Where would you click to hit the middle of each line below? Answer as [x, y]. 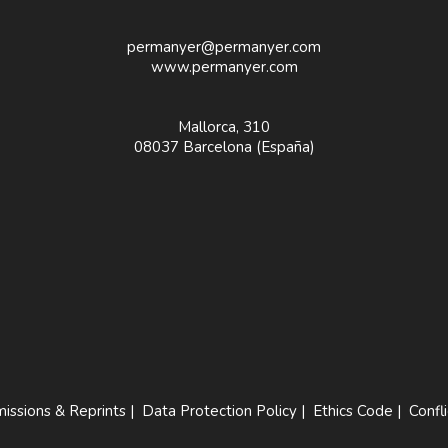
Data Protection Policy [219, 410]
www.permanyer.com [224, 67]
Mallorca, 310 [224, 127]
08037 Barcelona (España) [224, 147]
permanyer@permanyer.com [224, 47]
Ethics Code [352, 410]
